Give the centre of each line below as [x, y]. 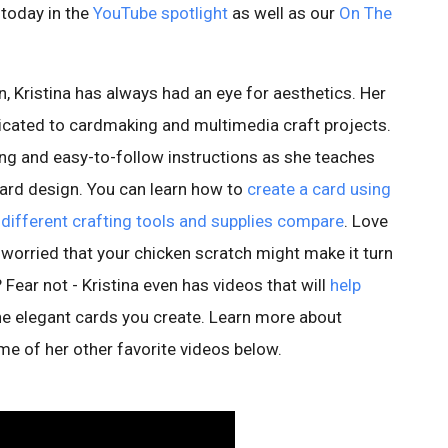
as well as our [283, 13]
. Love [366, 221]
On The [365, 13]
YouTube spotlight [160, 13]
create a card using [319, 189]
